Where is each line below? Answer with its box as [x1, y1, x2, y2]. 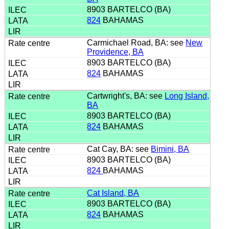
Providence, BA [87, 47, 144, 56]
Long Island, [165, 91, 210, 100]
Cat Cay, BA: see [87, 144, 151, 153]
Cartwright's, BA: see [87, 91, 165, 100]
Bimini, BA [151, 144, 190, 153]
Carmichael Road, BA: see [87, 38, 186, 47]
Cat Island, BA [87, 188, 140, 197]
